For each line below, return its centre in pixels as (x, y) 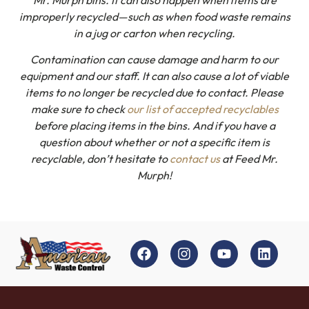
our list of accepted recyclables (202, 109)
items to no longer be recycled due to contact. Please (154, 93)
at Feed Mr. (249, 159)
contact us (195, 159)
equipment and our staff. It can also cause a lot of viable (154, 76)
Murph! (154, 176)
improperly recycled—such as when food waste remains (154, 16)
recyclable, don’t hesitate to (100, 159)
